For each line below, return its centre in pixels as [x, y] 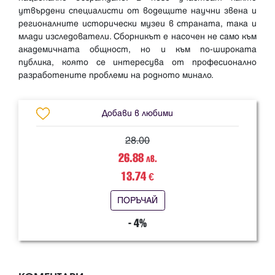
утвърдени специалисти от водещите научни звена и [137, 10]
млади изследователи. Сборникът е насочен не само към [137, 36]
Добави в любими [137, 113]
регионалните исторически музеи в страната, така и [137, 23]
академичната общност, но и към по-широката [137, 49]
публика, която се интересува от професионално [137, 62]
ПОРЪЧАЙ [137, 200]
